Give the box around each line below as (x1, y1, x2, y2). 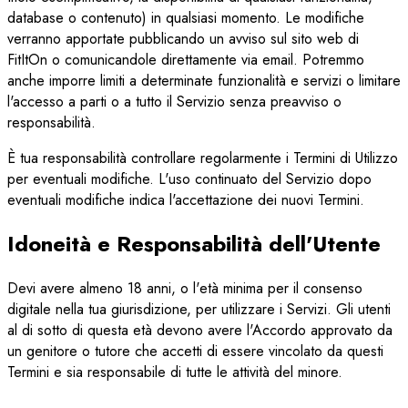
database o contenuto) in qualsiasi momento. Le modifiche (7, 6, 364, 28)
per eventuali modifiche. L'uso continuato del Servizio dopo (7, 168, 372, 189)
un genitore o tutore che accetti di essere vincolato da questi (7, 341, 383, 362)
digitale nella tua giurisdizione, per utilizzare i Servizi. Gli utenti (7, 299, 391, 321)
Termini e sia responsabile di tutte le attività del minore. (7, 362, 342, 383)
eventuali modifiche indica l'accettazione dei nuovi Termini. (7, 189, 364, 210)
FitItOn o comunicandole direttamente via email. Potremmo (7, 48, 364, 70)
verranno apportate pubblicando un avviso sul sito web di (7, 27, 359, 49)
